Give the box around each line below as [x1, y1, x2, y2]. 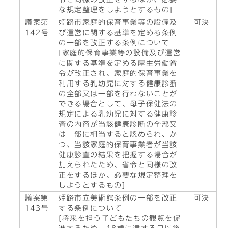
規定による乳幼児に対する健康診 [59, 110, 178, 118]
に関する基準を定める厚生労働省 [59, 60, 178, 67]
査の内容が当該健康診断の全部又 [59, 121, 178, 128]
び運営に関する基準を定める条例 [59, 29, 178, 36]
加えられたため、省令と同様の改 [59, 161, 178, 168]
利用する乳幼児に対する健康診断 [59, 80, 178, 87]
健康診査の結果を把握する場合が [59, 151, 178, 158]
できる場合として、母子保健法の [59, 100, 178, 107]
